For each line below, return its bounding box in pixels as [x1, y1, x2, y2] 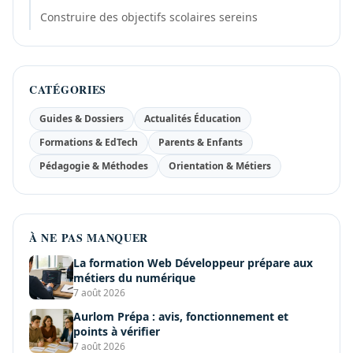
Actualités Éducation [144, 111, 241, 125]
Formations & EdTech [39, 135, 138, 149]
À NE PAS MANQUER [29, 229, 149, 246]
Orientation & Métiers [169, 158, 271, 173]
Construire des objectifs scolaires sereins [40, 9, 258, 24]
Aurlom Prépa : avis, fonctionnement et [73, 308, 288, 324]
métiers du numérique [73, 269, 195, 285]
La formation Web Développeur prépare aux [73, 255, 313, 270]
